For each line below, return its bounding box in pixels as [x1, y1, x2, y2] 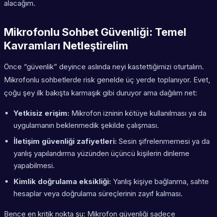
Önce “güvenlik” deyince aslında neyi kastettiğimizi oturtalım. [4, 62, 204, 72]
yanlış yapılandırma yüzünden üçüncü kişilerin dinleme [14, 149, 189, 158]
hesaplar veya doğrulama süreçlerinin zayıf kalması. [14, 189, 183, 199]
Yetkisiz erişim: [14, 108, 69, 118]
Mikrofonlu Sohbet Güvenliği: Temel [4, 26, 186, 39]
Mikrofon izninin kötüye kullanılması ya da [69, 108, 206, 118]
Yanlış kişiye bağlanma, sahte [111, 177, 209, 186]
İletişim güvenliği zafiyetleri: [14, 137, 117, 146]
